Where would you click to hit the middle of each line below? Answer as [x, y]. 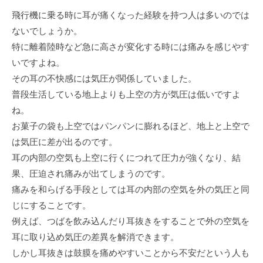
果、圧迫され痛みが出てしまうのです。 [91, 173]
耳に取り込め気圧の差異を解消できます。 [95, 237]
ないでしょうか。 [47, 31]
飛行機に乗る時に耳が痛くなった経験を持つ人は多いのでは [131, 15]
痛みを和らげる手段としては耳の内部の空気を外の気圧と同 [131, 189]
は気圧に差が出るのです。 [65, 141]
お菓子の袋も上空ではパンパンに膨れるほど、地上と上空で [131, 126]
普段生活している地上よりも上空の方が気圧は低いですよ [126, 94]
